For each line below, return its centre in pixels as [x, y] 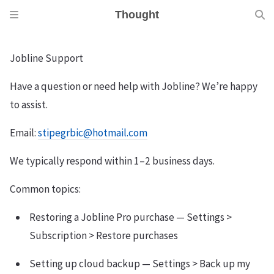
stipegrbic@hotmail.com [93, 133]
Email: [24, 133]
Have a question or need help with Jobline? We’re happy [134, 86]
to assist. [29, 105]
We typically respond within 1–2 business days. [112, 161]
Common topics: [45, 189]
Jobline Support [46, 58]
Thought [137, 15]
